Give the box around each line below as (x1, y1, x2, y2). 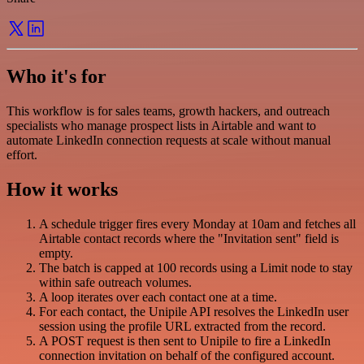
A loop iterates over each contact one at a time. (39, 289, 277, 304)
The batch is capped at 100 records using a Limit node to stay (39, 260, 353, 275)
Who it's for (6, 65, 106, 87)
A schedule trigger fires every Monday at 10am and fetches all (39, 216, 356, 231)
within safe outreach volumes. (39, 275, 192, 289)
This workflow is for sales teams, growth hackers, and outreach (6, 103, 330, 118)
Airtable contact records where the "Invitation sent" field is (39, 231, 339, 245)
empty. (39, 245, 73, 260)
